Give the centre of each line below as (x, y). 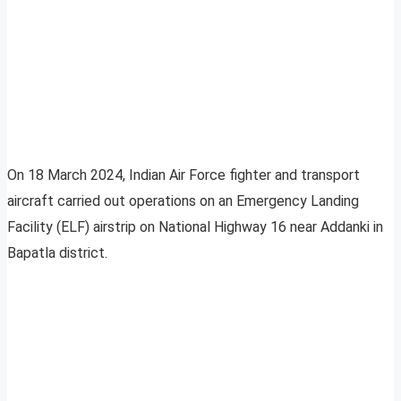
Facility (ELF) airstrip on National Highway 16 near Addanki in (195, 227)
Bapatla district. (57, 253)
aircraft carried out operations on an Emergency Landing (183, 201)
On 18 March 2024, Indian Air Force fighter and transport (183, 175)
